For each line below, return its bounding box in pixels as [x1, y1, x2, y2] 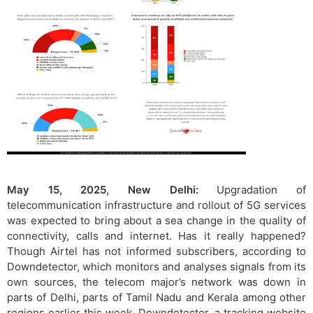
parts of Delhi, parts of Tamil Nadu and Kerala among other [7, 290, 306, 304]
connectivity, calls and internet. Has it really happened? [7, 228, 306, 242]
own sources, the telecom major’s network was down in [7, 275, 306, 289]
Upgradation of [217, 182, 307, 196]
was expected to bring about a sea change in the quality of [7, 213, 306, 227]
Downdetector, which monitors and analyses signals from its [7, 259, 306, 273]
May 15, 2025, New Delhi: [7, 182, 217, 196]
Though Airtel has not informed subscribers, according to [7, 244, 306, 258]
